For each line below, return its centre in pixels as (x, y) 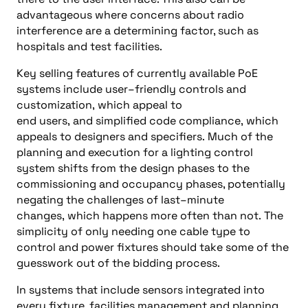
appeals (38, 136)
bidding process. (178, 263)
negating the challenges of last (98, 199)
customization (54, 104)
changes (39, 215)
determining (145, 30)
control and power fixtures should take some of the (153, 247)
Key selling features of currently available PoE (137, 73)
